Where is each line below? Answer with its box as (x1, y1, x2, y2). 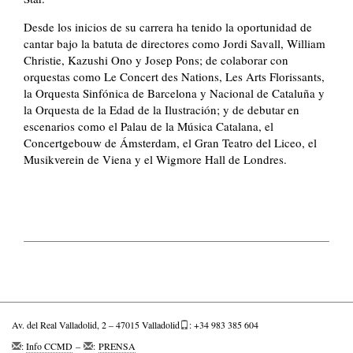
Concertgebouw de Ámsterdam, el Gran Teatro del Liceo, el (24, 134, 317, 150)
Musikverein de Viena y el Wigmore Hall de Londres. (24, 150, 287, 167)
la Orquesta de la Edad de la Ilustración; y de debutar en (24, 101, 299, 117)
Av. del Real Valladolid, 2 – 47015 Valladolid (12, 318, 180, 331)
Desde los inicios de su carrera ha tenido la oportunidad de (24, 18, 312, 35)
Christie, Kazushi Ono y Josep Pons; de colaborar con (24, 51, 288, 68)
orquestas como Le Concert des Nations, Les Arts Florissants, (24, 68, 325, 84)
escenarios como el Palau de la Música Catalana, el (24, 117, 273, 134)
